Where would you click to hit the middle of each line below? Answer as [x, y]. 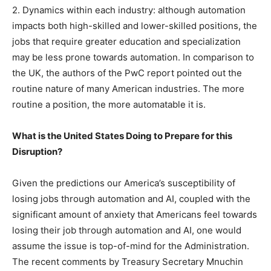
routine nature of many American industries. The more [128, 89]
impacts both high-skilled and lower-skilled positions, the [135, 26]
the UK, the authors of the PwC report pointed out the [127, 73]
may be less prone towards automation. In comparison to [133, 57]
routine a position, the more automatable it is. [109, 105]
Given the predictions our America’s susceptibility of [124, 183]
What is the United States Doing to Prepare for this [122, 136]
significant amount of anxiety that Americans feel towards [135, 215]
